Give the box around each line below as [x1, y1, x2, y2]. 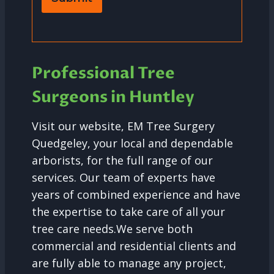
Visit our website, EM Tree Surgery [32, 119, 215, 134]
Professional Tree [32, 62, 175, 85]
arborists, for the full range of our [32, 153, 213, 168]
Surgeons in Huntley [32, 86, 194, 109]
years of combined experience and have [32, 187, 240, 202]
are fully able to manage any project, [32, 256, 226, 271]
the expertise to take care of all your [32, 204, 225, 220]
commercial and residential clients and [32, 239, 236, 254]
